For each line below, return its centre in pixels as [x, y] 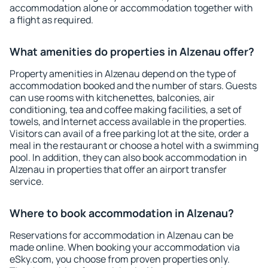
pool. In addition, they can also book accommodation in [128, 157]
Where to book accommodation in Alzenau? [122, 213]
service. [27, 181]
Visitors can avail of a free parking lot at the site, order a [129, 133]
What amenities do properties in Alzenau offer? [132, 51]
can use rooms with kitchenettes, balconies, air [112, 98]
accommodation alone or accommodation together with [131, 8]
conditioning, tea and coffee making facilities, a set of [126, 109]
